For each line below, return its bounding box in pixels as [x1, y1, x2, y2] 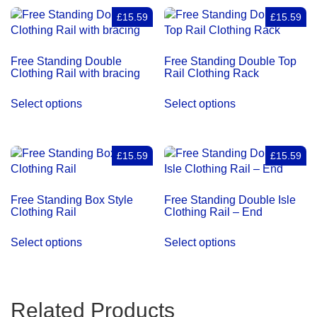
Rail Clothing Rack [164, 67, 260, 80]
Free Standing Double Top [164, 55, 297, 68]
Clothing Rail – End [164, 206, 263, 219]
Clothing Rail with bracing [11, 67, 140, 80]
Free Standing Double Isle [164, 194, 296, 207]
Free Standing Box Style [11, 194, 133, 207]
